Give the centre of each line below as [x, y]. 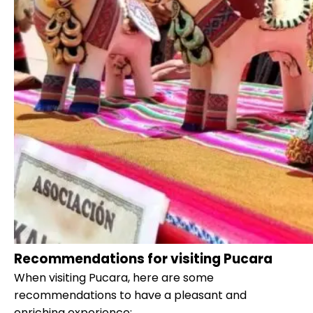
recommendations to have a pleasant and [130, 295]
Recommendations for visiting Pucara [143, 259]
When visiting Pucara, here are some [114, 277]
